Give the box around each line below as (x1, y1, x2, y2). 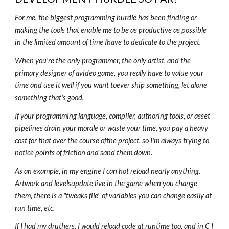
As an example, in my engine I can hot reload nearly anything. (15, 167, 201, 175)
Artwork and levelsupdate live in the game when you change (15, 179, 198, 188)
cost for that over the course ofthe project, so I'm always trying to (15, 136, 210, 145)
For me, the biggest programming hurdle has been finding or (15, 13, 197, 22)
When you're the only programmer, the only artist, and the (15, 56, 191, 65)
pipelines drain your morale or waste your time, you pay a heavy (15, 124, 209, 132)
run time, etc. (15, 203, 55, 212)
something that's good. (15, 93, 84, 102)
